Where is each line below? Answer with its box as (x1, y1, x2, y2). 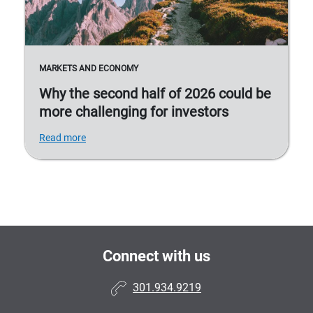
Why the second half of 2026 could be (39, 85, 271, 103)
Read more (39, 132, 86, 144)
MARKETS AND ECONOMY (39, 64, 138, 74)
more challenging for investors (39, 103, 228, 121)
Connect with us (103, 247, 210, 265)
